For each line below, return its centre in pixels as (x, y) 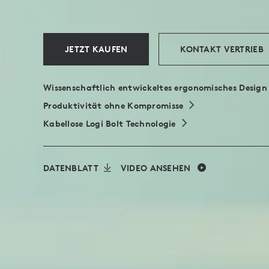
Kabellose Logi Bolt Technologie (110, 124)
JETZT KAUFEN (96, 49)
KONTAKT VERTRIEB (222, 49)
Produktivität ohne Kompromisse (113, 106)
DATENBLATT (71, 168)
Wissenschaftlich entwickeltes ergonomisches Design (155, 88)
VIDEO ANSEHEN (156, 168)
